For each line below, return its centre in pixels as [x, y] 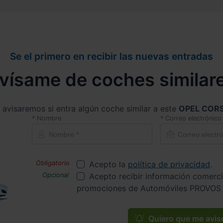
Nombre [49, 118]
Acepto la [109, 164]
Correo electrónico [193, 118]
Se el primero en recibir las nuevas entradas [111, 56]
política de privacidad [169, 164]
